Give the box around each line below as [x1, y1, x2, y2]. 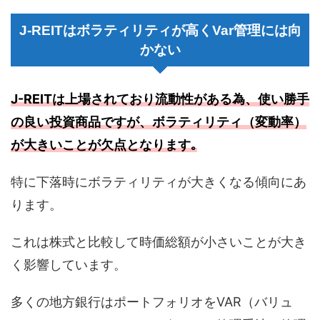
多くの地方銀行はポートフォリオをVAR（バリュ [11, 294, 293, 310]
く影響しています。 [11, 257, 126, 273]
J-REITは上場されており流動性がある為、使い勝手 [11, 91, 309, 107]
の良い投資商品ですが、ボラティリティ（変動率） [11, 114, 306, 130]
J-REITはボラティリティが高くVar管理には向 [19, 23, 301, 39]
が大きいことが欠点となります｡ [11, 137, 197, 153]
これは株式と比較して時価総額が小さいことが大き [11, 234, 306, 250]
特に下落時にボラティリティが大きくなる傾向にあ [11, 174, 306, 190]
